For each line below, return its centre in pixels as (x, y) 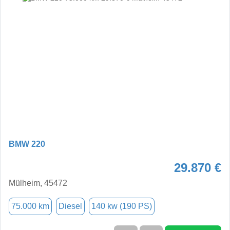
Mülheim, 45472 (38, 183)
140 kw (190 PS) (122, 206)
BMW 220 (27, 144)
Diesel (70, 206)
